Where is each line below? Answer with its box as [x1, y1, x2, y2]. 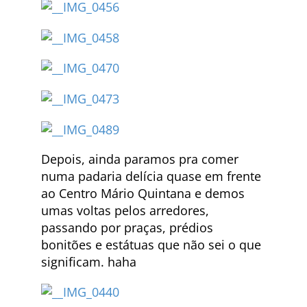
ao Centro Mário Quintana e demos [41, 184, 245, 201]
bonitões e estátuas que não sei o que [41, 236, 261, 253]
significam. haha [41, 253, 136, 270]
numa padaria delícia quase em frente [41, 167, 261, 184]
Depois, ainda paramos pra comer [41, 150, 238, 167]
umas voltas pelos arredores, [41, 201, 209, 219]
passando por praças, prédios [41, 219, 213, 236]
